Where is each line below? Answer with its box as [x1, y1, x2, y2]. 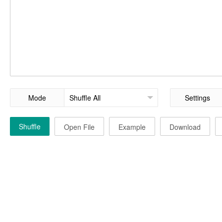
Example [118, 121, 146, 132]
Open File [64, 121, 95, 132]
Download [169, 121, 201, 132]
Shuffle [19, 121, 41, 131]
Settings [184, 92, 210, 103]
